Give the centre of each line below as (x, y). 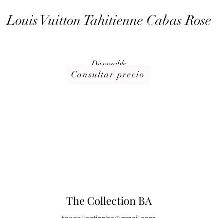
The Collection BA (109, 200)
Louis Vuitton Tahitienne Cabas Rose (109, 20)
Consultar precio (108, 74)
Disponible (109, 64)
